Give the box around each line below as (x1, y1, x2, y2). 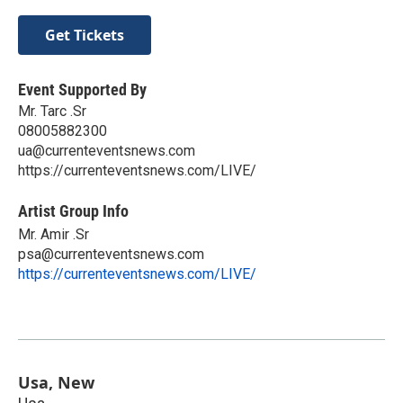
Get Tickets (45, 24, 124, 45)
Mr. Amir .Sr (18, 225, 89, 243)
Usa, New (18, 371, 94, 393)
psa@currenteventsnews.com (18, 245, 204, 263)
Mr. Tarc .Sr (18, 102, 86, 120)
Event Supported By (18, 79, 147, 99)
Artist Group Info (18, 201, 129, 220)
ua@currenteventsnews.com (18, 141, 195, 159)
